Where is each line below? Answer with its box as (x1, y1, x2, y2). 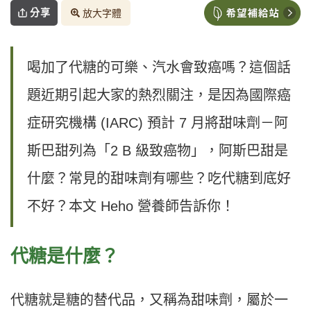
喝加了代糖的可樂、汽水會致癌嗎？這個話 (27, 60, 291, 76)
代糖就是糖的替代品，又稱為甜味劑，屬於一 (10, 292, 288, 308)
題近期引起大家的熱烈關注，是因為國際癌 (27, 87, 291, 103)
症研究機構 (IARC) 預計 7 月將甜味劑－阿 (27, 115, 288, 131)
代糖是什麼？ (10, 246, 119, 267)
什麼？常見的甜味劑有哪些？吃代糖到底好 (27, 171, 291, 187)
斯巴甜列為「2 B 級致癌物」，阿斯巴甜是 (27, 143, 288, 159)
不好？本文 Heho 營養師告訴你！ (27, 199, 235, 215)
